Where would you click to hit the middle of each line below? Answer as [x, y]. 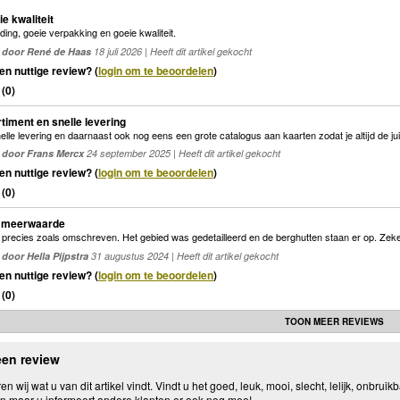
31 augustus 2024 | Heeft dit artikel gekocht [183, 255]
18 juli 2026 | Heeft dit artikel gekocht [171, 51]
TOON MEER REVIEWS [334, 321]
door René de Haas [46, 51]
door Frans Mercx [43, 154]
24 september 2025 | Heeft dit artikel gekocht [182, 154]
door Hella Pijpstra [45, 255]
